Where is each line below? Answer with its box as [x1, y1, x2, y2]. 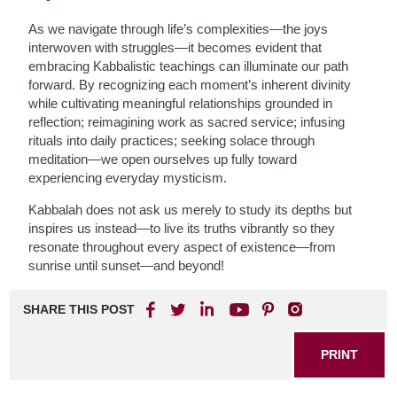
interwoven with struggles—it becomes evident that [28, 40, 323, 55]
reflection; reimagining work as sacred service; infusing [28, 114, 346, 129]
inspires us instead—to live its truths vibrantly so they [28, 221, 336, 236]
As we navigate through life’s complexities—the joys [28, 21, 329, 36]
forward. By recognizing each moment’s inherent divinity [28, 77, 352, 92]
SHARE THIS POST [23, 302, 136, 316]
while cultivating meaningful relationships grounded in [28, 96, 333, 111]
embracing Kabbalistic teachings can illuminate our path [28, 58, 349, 74]
